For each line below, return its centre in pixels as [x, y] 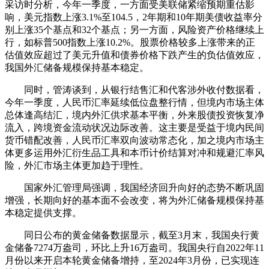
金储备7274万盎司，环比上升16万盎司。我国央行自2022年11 [134, 248]
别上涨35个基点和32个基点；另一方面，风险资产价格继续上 [134, 30]
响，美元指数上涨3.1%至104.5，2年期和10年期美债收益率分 [134, 17]
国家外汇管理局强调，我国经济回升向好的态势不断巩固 [134, 188]
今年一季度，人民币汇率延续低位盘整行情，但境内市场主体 [134, 103]
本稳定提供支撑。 [43, 213]
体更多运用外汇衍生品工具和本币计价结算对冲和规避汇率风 [134, 153]
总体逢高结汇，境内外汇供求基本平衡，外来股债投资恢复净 [134, 115]
